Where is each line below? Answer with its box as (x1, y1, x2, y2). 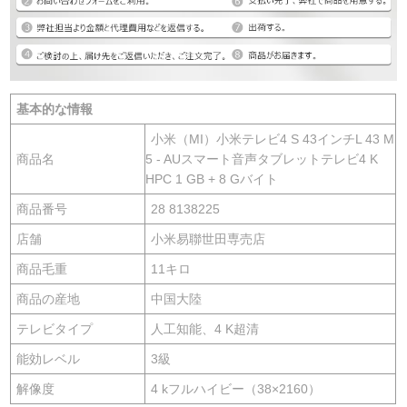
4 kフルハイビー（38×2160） (151, 381, 322, 396)
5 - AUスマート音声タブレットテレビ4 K (145, 151, 379, 166)
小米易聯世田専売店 (151, 231, 266, 246)
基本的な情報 (16, 101, 94, 116)
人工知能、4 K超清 (151, 321, 260, 336)
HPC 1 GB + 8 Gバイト (145, 171, 279, 186)
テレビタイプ (16, 321, 94, 336)
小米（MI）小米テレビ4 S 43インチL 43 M (151, 131, 395, 146)
